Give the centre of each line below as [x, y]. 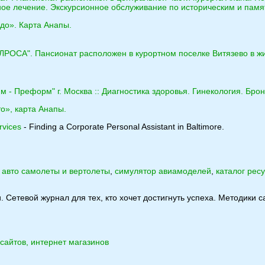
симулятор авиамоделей [163, 171]
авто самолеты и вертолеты [56, 171]
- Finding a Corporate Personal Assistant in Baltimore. [123, 127]
